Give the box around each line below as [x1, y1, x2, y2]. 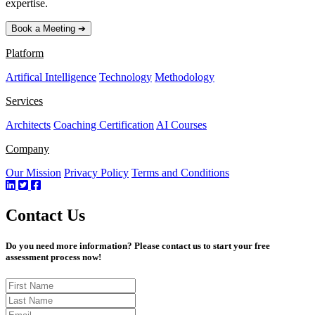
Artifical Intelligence [6, 71, 96, 84]
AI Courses [156, 119, 207, 131]
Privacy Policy [64, 167, 129, 179]
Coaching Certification [53, 119, 154, 131]
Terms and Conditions [131, 167, 229, 179]
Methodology [155, 71, 214, 84]
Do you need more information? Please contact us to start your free [6, 240, 270, 252]
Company [6, 143, 49, 155]
